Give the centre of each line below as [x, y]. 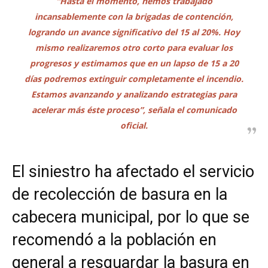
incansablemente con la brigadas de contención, [134, 16]
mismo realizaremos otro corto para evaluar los [134, 47]
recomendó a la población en [114, 240]
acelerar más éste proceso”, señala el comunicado [134, 109]
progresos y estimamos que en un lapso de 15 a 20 [134, 63]
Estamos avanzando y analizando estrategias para [134, 94]
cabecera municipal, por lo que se [131, 217]
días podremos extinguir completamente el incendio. [134, 78]
